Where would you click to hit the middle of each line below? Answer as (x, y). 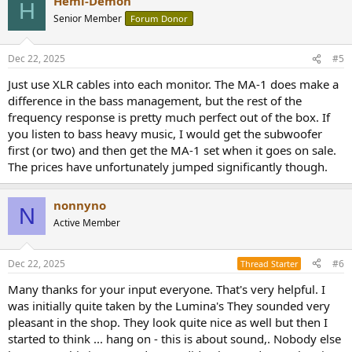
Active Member (87, 223)
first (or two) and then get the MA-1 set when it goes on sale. (172, 150)
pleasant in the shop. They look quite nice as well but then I (168, 322)
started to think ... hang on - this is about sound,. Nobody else (174, 338)
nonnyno (80, 205)
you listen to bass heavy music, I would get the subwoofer (165, 134)
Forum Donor (159, 18)
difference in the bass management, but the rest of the (155, 101)
